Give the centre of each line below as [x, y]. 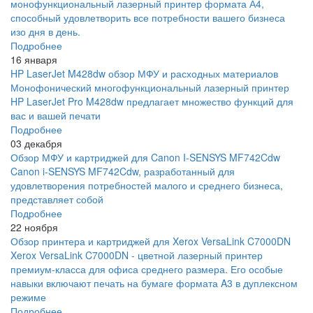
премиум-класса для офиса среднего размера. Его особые [147, 269]
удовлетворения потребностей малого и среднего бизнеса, [147, 185]
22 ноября [34, 227]
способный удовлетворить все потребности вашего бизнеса [148, 18]
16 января [34, 60]
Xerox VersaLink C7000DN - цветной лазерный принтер [137, 255]
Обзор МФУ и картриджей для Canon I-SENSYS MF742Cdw [145, 158]
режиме [28, 297]
